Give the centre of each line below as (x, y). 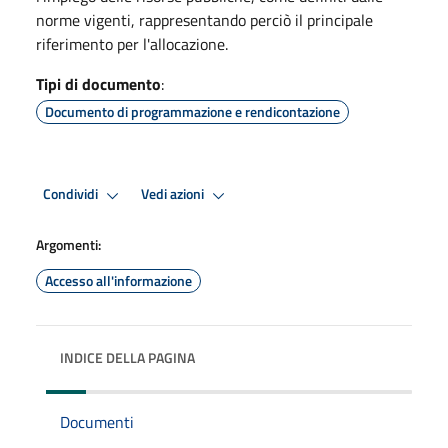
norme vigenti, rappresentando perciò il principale (204, 19)
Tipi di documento (98, 83)
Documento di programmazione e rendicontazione (192, 111)
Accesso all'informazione (118, 280)
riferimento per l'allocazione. (132, 43)
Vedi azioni (174, 194)
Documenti (97, 421)
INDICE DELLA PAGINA (127, 357)
